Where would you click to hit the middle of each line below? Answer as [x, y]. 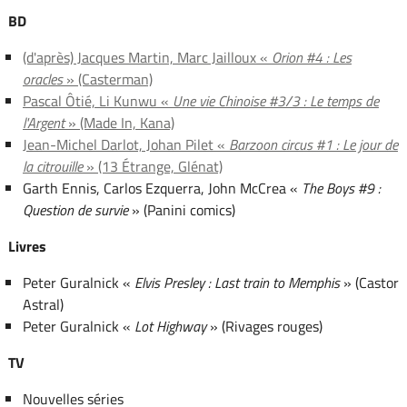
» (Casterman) [107, 79]
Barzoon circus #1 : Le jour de [313, 144]
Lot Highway [170, 326]
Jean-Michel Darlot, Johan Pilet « [125, 144]
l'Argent [43, 122]
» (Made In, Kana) [119, 122]
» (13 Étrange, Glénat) [152, 166]
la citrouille [52, 166]
